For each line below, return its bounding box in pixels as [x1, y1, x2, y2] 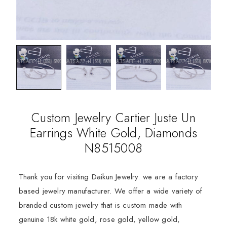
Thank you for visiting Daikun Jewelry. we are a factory [18, 171, 198, 183]
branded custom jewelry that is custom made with [18, 200, 182, 211]
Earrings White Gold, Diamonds [29, 124, 198, 142]
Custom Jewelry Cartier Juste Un [31, 108, 196, 127]
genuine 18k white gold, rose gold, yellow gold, [18, 214, 180, 225]
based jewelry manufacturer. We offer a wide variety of [18, 185, 203, 197]
